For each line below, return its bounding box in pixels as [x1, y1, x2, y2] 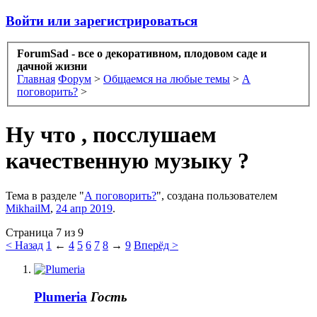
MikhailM [6, 202, 50, 214]
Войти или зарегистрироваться [6, 13, 197, 28]
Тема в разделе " [6, 189, 84, 202]
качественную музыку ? [6, 148, 249, 174]
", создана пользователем [156, 189, 277, 202]
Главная [17, 73, 55, 86]
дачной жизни [17, 60, 87, 73]
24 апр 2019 [56, 202, 113, 214]
